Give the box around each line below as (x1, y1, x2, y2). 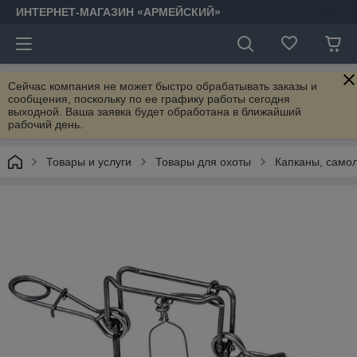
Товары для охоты (155, 155, 251, 168)
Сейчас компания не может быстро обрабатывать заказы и (8, 80, 317, 92)
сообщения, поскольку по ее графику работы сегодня (8, 92, 290, 105)
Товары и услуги (46, 155, 131, 168)
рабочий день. (8, 118, 83, 131)
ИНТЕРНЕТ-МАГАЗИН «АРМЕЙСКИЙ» (16, 6, 221, 18)
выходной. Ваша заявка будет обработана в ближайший (8, 105, 301, 118)
